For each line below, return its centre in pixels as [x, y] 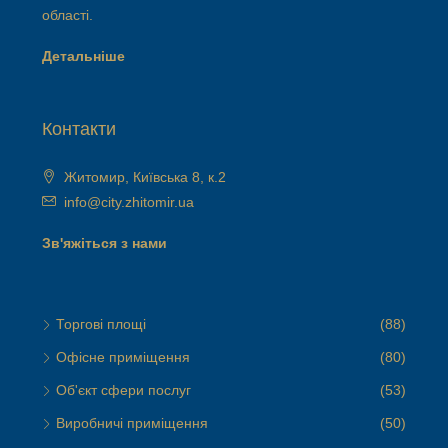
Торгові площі [101, 324]
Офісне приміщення [123, 357]
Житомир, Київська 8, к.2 [145, 177]
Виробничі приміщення [132, 423]
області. [67, 15]
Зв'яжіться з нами [104, 243]
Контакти [79, 129]
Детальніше [83, 56]
